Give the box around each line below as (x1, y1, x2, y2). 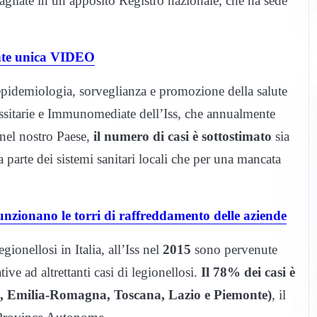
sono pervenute (191, 242, 277, 258)
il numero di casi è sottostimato (93, 129, 272, 144)
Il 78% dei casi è (201, 265, 295, 280)
